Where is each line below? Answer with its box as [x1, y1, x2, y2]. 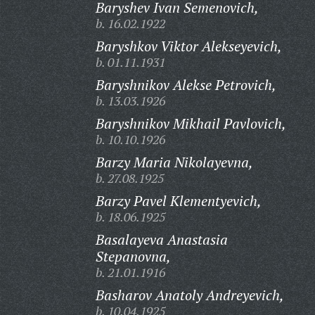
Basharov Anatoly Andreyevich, [95, 285, 284, 304]
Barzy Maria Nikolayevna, [95, 153, 253, 172]
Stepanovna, [95, 247, 171, 266]
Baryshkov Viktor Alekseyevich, [95, 37, 282, 56]
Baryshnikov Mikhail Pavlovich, [95, 114, 286, 133]
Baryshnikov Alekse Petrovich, [95, 75, 276, 94]
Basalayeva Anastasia [95, 230, 228, 249]
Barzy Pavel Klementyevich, [95, 191, 262, 210]
